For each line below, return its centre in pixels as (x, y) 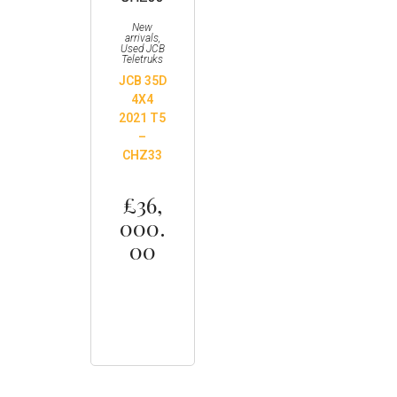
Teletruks (143, 59)
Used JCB (142, 49)
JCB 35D (142, 81)
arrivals (141, 38)
